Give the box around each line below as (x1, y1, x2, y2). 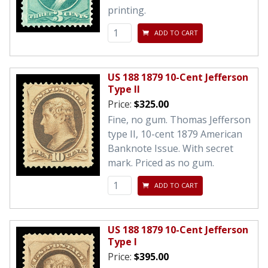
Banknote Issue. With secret (108, 141, 233, 155)
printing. (108, 3, 146, 17)
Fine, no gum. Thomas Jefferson (108, 112, 251, 126)
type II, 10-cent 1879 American (108, 127, 242, 141)
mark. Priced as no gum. (108, 156, 214, 169)
